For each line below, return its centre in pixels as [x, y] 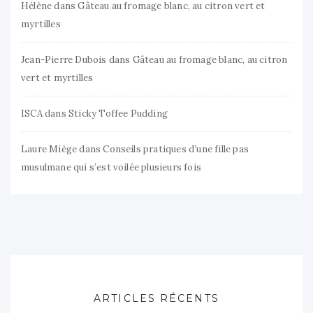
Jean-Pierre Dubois [64, 60]
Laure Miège [49, 150]
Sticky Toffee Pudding [118, 114]
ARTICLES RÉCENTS [156, 299]
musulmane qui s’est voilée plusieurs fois [111, 168]
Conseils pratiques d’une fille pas [176, 150]
